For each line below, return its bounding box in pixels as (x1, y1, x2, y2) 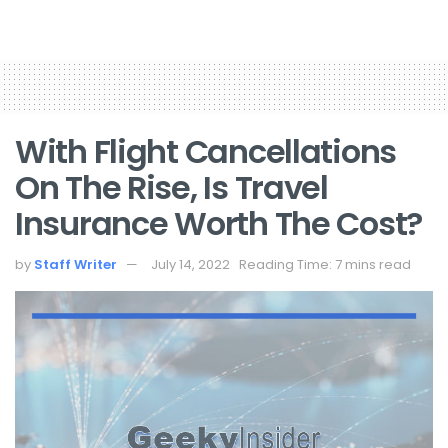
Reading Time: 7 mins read (239, 255, 411, 275)
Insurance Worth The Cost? (15, 200, 422, 246)
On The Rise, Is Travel (15, 164, 328, 210)
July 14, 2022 (151, 255, 230, 275)
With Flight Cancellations (15, 128, 396, 174)
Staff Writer (34, 255, 117, 275)
